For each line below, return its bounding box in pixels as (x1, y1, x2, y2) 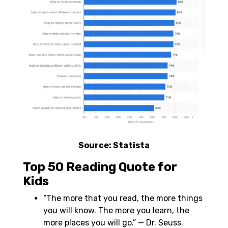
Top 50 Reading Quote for (23, 160, 177, 175)
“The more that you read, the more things (43, 193, 203, 204)
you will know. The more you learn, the (43, 206, 189, 216)
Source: (78, 140, 113, 151)
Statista (113, 140, 150, 151)
